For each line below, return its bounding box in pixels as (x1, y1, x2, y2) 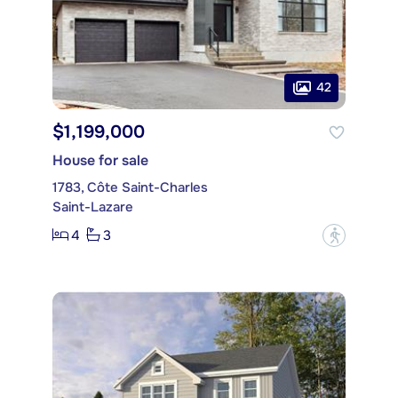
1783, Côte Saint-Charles (52, 178, 208, 196)
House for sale (52, 150, 148, 170)
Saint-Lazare (52, 197, 133, 216)
